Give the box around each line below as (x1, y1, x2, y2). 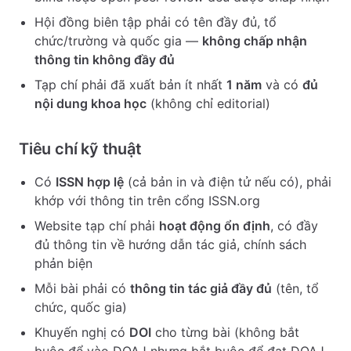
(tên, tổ (272, 280, 319, 296)
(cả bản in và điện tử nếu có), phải (124, 174, 331, 190)
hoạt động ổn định (159, 218, 270, 233)
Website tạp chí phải (34, 218, 159, 233)
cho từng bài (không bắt (151, 324, 299, 340)
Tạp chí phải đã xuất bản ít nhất (34, 77, 226, 92)
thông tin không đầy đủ (34, 52, 175, 67)
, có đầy (270, 218, 318, 233)
